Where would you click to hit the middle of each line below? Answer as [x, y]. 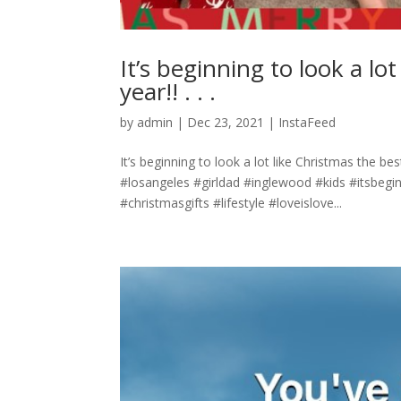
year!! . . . [168, 91]
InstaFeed [307, 122]
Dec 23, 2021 [226, 122]
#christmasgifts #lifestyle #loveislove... [231, 202]
